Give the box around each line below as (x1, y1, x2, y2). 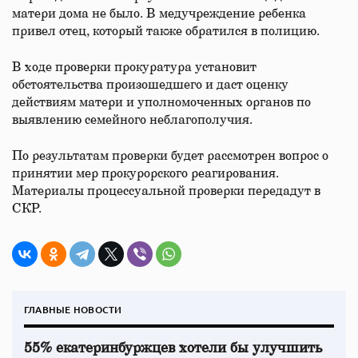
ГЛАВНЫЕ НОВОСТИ (24, 303, 122, 316)
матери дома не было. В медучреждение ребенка (12, 7, 306, 20)
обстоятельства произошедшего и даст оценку (12, 78, 288, 91)
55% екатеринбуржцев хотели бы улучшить (24, 341, 322, 356)
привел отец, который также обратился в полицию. (12, 25, 323, 38)
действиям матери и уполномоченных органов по (12, 96, 311, 109)
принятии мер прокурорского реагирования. (12, 167, 279, 180)
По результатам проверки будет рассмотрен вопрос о (12, 149, 328, 162)
